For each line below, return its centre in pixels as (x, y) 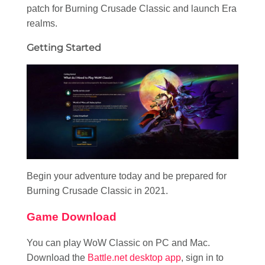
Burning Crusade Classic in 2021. (97, 191)
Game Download (72, 217)
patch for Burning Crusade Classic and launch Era (132, 8)
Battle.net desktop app (133, 257)
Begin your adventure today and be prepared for (127, 176)
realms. (42, 23)
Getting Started (64, 47)
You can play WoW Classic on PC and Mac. (118, 243)
